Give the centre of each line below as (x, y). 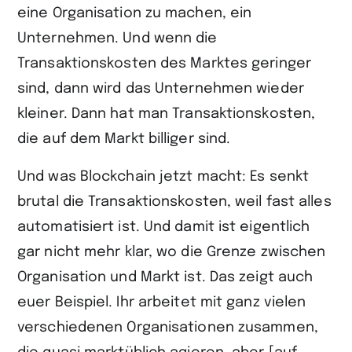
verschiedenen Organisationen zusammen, (168, 328)
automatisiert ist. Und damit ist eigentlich (164, 227)
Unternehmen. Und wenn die (117, 38)
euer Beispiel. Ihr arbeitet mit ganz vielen (162, 302)
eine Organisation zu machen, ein (135, 13)
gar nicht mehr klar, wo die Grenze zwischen (172, 252)
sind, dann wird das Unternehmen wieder (161, 89)
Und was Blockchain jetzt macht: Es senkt (163, 177)
